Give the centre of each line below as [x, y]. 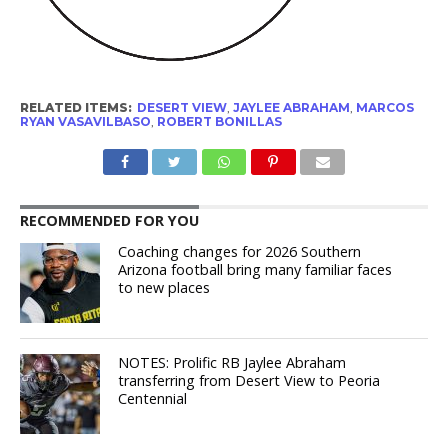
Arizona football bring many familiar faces [255, 270]
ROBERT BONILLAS [219, 122]
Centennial [153, 399]
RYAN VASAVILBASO [85, 122]
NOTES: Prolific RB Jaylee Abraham [232, 363]
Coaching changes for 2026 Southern [240, 252]
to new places [164, 288]
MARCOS [384, 108]
